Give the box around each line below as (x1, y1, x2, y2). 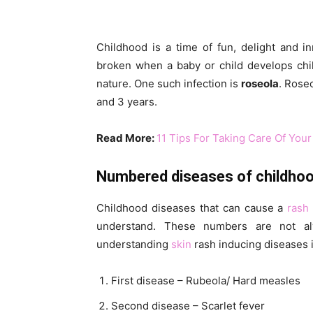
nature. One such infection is (96, 77, 241, 90)
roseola (241, 77, 279, 90)
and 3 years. (96, 95, 157, 108)
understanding (96, 238, 171, 251)
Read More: (96, 131, 156, 145)
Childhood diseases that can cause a (96, 201, 288, 214)
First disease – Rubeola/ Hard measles (111, 274, 300, 287)
